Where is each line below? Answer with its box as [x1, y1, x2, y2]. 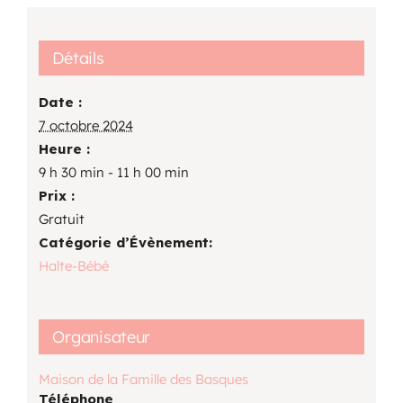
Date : [39, 94, 83, 112]
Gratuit [39, 210, 85, 228]
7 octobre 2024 [39, 117, 134, 135]
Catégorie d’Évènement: [39, 234, 213, 252]
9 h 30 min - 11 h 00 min [39, 164, 190, 182]
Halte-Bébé [39, 257, 110, 275]
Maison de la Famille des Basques [39, 371, 249, 389]
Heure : [39, 140, 91, 158]
